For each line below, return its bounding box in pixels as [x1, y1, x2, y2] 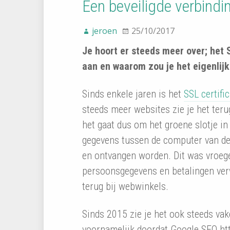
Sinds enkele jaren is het [82, 88, 184, 101]
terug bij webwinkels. [82, 180, 168, 193]
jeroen [91, 25, 117, 37]
